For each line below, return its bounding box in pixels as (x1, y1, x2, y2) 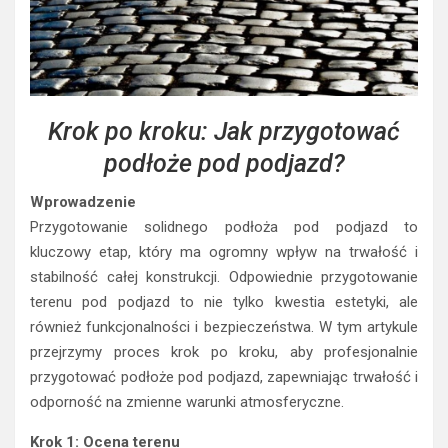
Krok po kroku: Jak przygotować (48, 116, 400, 146)
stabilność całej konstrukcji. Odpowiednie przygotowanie (30, 267, 418, 286)
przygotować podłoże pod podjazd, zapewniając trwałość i (30, 367, 418, 386)
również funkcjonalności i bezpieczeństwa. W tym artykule (30, 317, 418, 336)
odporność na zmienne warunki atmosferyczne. (30, 392, 344, 411)
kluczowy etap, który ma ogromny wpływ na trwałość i (30, 242, 418, 261)
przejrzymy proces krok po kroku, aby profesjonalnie (30, 342, 418, 361)
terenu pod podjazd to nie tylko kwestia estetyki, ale (30, 292, 418, 311)
